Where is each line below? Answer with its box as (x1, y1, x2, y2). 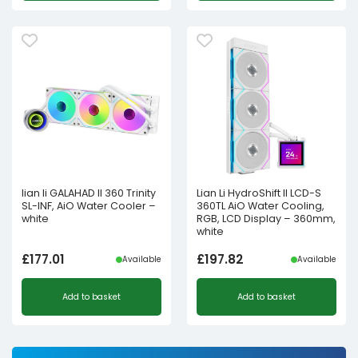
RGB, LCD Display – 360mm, (197, 211, 336, 225)
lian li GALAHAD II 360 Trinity (22, 185, 156, 200)
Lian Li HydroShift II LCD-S (197, 185, 321, 200)
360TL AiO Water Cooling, (197, 198, 324, 213)
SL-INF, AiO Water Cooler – (22, 198, 156, 213)
